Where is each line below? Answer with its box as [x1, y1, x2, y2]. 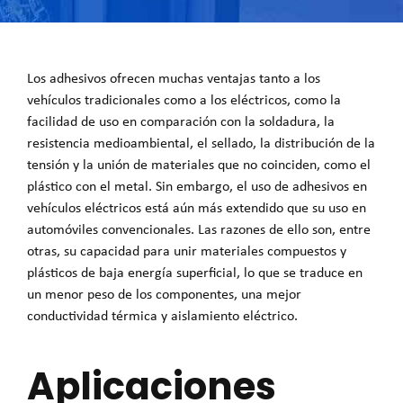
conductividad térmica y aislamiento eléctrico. [27, 306, 298, 325]
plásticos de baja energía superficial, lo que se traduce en [27, 263, 363, 282]
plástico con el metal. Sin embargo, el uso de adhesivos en [27, 176, 367, 195]
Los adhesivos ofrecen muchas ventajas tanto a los [27, 68, 320, 87]
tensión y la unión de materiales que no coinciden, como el [27, 155, 371, 174]
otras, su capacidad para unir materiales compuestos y [27, 241, 346, 260]
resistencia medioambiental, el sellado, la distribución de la [27, 133, 375, 152]
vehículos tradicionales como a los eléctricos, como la [27, 90, 341, 109]
